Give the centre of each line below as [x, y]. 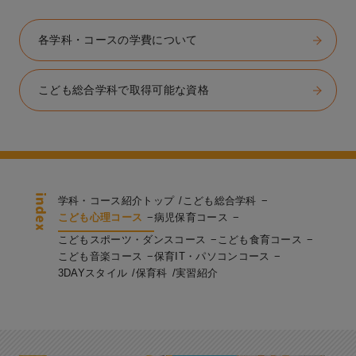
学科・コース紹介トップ [116, 201]
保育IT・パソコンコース [212, 257]
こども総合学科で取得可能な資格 [124, 90]
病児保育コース [191, 218]
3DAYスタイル [93, 273]
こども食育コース [260, 240]
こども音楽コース [100, 257]
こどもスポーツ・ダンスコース [132, 240]
